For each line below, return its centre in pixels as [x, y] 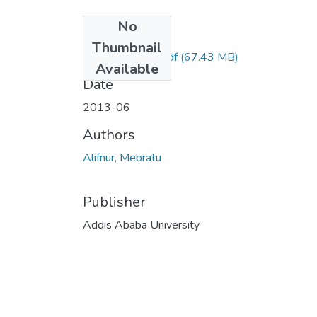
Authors [109, 134]
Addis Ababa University [141, 225]
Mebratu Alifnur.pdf [130, 57]
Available [127, 69]
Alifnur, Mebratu [122, 157]
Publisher [114, 202]
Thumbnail [127, 47]
